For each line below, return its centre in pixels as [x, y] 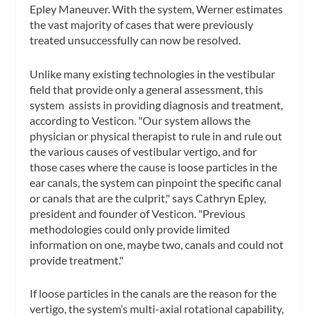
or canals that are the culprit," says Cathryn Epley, [148, 197]
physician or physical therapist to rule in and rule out [156, 135]
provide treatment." [77, 260]
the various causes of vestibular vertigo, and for [144, 151]
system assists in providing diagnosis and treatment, [157, 104]
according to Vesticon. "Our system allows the [140, 120]
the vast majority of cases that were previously [142, 25]
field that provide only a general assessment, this [147, 89]
